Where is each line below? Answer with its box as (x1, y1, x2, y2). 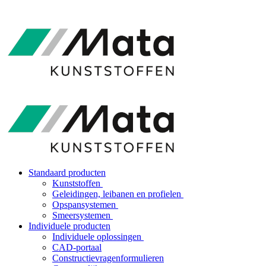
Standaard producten (28, 167, 106, 178)
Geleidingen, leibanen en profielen (52, 189, 183, 199)
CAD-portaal (52, 242, 102, 252)
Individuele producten (28, 221, 110, 231)
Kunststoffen (52, 178, 103, 188)
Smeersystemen (52, 210, 113, 220)
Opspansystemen (52, 199, 118, 210)
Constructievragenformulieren (52, 253, 164, 263)
